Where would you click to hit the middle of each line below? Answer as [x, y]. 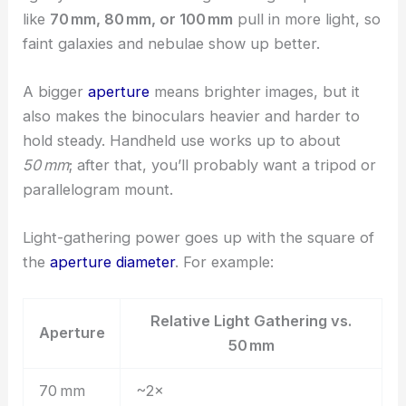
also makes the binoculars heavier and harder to [192, 116]
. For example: [225, 262]
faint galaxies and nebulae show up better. [172, 43]
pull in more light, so [307, 19]
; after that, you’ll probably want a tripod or [223, 164]
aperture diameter [113, 262]
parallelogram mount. [98, 189]
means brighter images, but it [255, 91]
